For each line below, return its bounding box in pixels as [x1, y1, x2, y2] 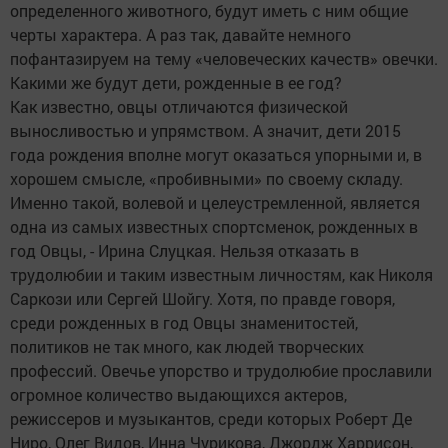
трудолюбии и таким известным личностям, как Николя [10, 264, 433, 286]
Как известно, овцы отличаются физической [10, 96, 348, 118]
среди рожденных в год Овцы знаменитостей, [10, 312, 358, 334]
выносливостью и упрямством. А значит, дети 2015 [10, 120, 401, 142]
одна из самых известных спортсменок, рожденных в [10, 216, 418, 238]
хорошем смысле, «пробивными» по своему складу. [10, 168, 403, 190]
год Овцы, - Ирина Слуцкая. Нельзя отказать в [10, 240, 359, 262]
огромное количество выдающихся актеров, [10, 384, 347, 406]
